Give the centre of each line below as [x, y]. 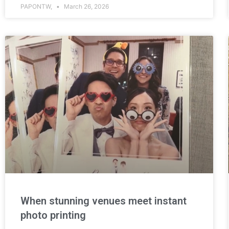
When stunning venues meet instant [104, 201]
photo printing [53, 215]
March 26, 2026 [86, 7]
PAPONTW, [37, 7]
